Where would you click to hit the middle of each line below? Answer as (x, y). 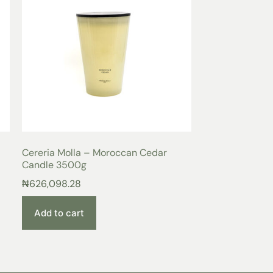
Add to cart (59, 213)
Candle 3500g (55, 165)
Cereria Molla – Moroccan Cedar (95, 153)
